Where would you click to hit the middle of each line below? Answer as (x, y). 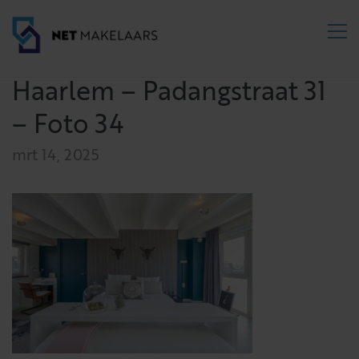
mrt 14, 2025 (56, 156)
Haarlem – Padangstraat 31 (169, 94)
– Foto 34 (68, 127)
